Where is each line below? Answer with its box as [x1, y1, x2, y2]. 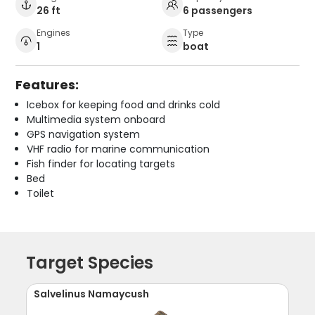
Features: [15, 75, 79, 94]
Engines [37, 26, 71, 39]
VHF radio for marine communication [27, 141, 210, 156]
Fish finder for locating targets [27, 156, 176, 171]
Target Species [26, 250, 154, 274]
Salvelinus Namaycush [34, 286, 150, 301]
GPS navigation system [27, 127, 141, 141]
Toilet [27, 186, 55, 200]
